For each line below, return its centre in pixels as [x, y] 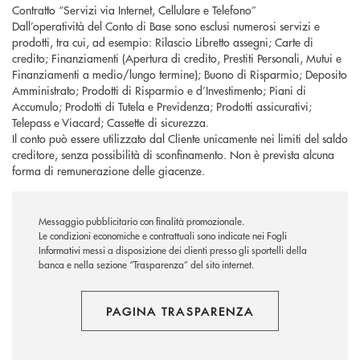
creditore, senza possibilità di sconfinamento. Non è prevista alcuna [173, 155]
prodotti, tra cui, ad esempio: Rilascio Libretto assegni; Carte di [163, 42]
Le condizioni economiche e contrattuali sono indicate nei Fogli [163, 236]
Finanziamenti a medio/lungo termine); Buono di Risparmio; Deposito [180, 74]
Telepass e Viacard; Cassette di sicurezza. [110, 123]
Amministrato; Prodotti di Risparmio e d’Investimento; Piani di [159, 90]
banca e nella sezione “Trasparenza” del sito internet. [146, 265]
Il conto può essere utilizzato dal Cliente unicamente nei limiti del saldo [180, 139]
